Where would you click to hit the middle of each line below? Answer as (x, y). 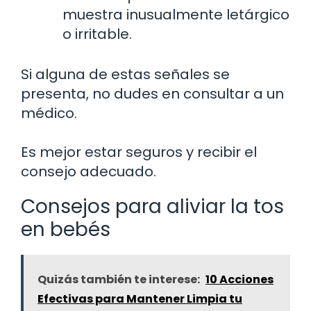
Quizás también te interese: (119, 279)
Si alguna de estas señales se (125, 74)
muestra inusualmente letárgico (176, 14)
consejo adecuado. (89, 171)
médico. (49, 113)
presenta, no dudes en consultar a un (152, 93)
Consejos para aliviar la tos (152, 206)
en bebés (66, 229)
